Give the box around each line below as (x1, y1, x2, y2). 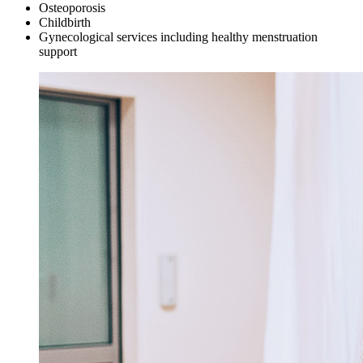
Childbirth (39, 15, 91, 29)
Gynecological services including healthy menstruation (39, 29, 318, 44)
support (39, 44, 77, 58)
